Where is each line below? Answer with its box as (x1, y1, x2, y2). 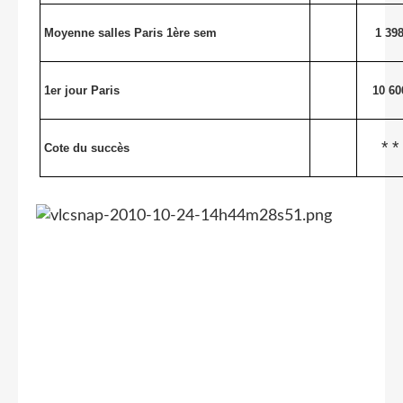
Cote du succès (44, 141, 130, 156)
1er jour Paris (44, 84, 121, 98)
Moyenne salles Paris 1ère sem (44, 26, 218, 40)
